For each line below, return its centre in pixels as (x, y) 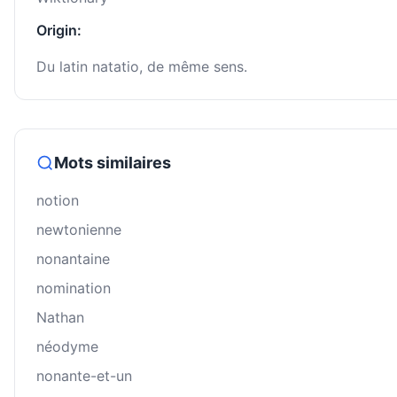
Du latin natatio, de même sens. (142, 67)
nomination (74, 288)
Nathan (60, 318)
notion (58, 201)
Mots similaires (113, 163)
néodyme (67, 347)
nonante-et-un (84, 376)
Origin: (59, 31)
